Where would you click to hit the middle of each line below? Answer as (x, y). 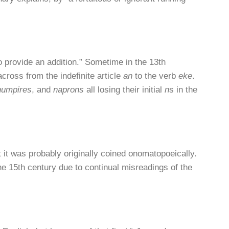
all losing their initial (124, 90)
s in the (183, 90)
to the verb (155, 76)
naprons (68, 90)
